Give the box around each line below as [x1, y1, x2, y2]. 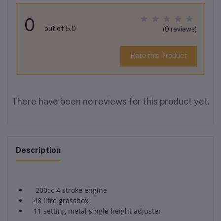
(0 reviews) [163, 25, 197, 33]
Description [16, 145, 61, 155]
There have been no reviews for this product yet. [11, 96, 210, 107]
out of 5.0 [44, 24, 76, 33]
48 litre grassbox [34, 195, 88, 205]
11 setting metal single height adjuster [34, 206, 161, 216]
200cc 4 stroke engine [34, 185, 107, 195]
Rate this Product [130, 52, 187, 60]
